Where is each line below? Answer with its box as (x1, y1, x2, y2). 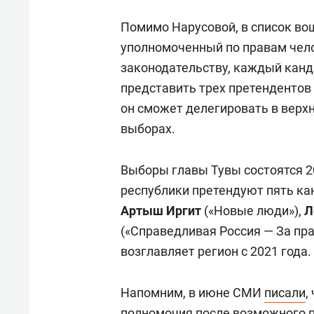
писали (264, 285, 306, 301)
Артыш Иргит (121, 203, 201, 219)
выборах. (121, 121, 175, 137)
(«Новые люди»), (201, 203, 304, 219)
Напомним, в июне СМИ (121, 285, 264, 301)
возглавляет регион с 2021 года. (121, 244, 311, 259)
